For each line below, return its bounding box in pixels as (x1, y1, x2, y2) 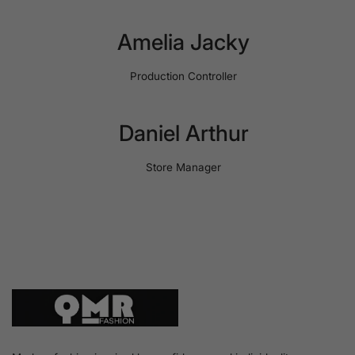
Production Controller (130, 70, 237, 83)
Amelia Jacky (117, 29, 250, 56)
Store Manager (146, 161, 221, 174)
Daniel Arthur (118, 120, 249, 147)
